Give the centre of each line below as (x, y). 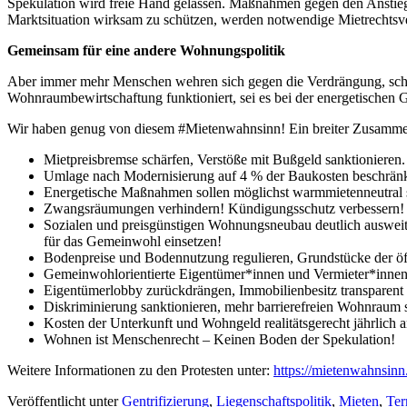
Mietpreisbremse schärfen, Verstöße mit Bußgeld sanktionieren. (224, 159)
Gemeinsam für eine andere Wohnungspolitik (146, 50)
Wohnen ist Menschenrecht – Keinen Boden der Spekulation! (219, 339)
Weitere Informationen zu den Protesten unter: (140, 370)
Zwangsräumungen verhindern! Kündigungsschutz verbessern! (224, 208)
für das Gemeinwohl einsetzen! (133, 241)
